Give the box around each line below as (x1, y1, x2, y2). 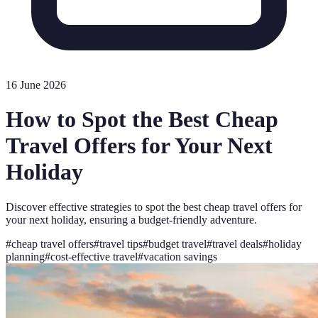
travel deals (212, 237, 263, 250)
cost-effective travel (50, 250, 138, 263)
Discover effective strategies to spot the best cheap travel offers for (6, 200, 302, 213)
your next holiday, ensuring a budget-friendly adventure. (6, 213, 257, 226)
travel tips (99, 237, 143, 250)
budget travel (148, 237, 207, 250)
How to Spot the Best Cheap (6, 106, 278, 133)
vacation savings (143, 250, 217, 263)
